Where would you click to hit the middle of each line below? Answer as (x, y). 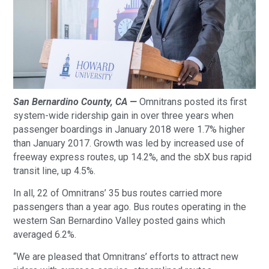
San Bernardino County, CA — (77, 101)
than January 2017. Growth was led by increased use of (129, 143)
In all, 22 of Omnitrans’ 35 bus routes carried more (118, 193)
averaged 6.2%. (47, 234)
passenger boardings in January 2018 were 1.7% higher (129, 129)
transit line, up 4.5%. (57, 171)
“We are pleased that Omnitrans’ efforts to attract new (126, 257)
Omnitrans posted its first (193, 101)
